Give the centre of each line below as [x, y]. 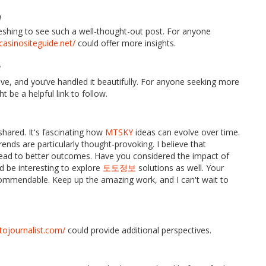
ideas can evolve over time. [186, 132]
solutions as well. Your [180, 168]
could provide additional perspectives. [138, 230]
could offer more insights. [126, 43]
